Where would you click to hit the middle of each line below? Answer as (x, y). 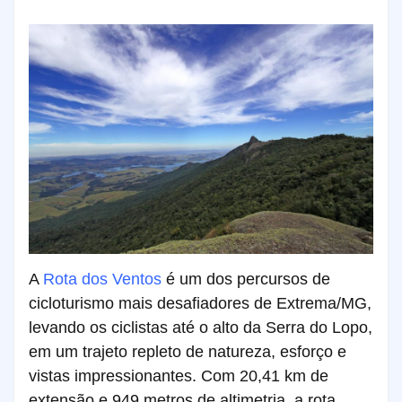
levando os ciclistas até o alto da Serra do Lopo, (201, 328)
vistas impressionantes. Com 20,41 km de (179, 376)
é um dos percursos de (246, 279)
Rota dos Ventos (100, 279)
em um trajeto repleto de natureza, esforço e (188, 352)
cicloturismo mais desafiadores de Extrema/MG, (200, 303)
